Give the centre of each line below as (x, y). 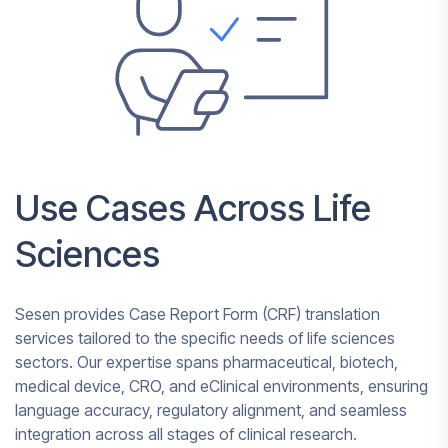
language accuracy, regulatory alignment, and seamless (211, 409)
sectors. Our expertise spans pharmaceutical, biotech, (206, 361)
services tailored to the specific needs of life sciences (205, 337)
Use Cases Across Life (193, 207)
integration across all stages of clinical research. (186, 433)
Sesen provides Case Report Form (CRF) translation (197, 313)
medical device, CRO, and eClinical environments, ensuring (221, 385)
